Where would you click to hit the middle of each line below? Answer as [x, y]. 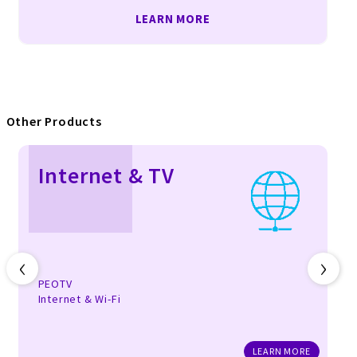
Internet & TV [106, 176]
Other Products [54, 122]
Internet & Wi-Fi [79, 299]
